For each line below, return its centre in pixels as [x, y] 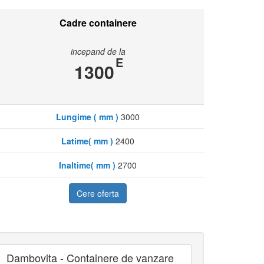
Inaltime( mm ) [87, 165]
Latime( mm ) [87, 141]
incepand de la [98, 52]
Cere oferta [98, 194]
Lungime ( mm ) [87, 117]
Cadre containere [98, 23]
